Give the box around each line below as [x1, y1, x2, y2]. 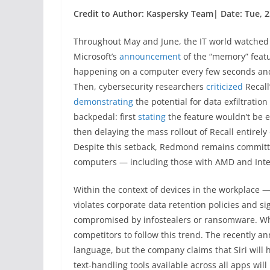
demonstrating [74, 95, 133, 107]
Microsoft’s [74, 50, 119, 62]
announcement [119, 50, 181, 62]
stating [138, 110, 166, 122]
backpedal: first [74, 110, 138, 122]
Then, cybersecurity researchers [74, 80, 206, 92]
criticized [206, 80, 243, 92]
